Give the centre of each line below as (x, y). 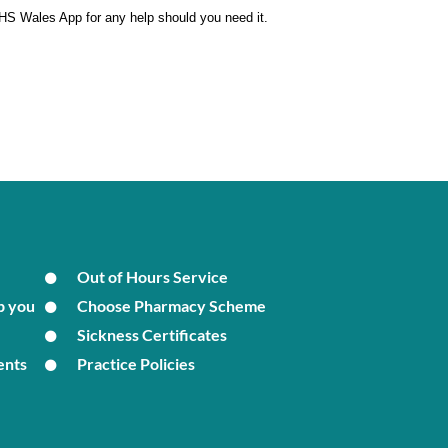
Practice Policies (136, 363)
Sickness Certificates (152, 334)
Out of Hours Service (153, 276)
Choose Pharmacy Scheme (172, 305)
